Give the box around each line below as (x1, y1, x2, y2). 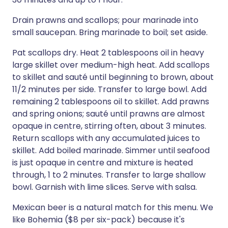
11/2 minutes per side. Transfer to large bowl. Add (12, 83, 207, 95)
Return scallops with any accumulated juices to (12, 132, 200, 144)
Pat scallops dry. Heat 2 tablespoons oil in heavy (12, 47, 204, 59)
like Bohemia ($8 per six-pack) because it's (12, 214, 185, 225)
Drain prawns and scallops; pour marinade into (12, 14, 198, 26)
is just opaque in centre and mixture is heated (12, 157, 193, 168)
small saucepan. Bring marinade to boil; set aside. (12, 26, 208, 38)
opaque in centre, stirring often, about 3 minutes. (12, 120, 206, 132)
